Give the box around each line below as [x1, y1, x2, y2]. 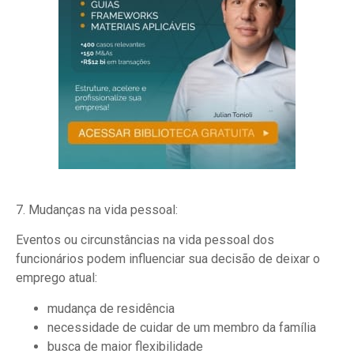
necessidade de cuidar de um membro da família [47, 319, 316, 335]
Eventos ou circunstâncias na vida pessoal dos [16, 232, 274, 248]
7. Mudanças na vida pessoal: [16, 201, 178, 217]
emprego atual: [16, 270, 97, 286]
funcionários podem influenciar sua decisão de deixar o [16, 251, 320, 267]
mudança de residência [47, 300, 175, 316]
